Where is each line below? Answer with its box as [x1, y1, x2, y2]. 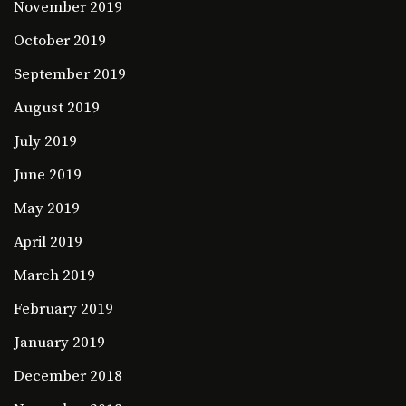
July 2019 [14, 131, 77, 152]
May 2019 [14, 198, 80, 219]
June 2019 [14, 165, 82, 186]
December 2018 [14, 366, 122, 387]
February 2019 [14, 299, 113, 320]
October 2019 [14, 31, 106, 52]
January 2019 [14, 333, 105, 353]
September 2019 [14, 64, 126, 85]
